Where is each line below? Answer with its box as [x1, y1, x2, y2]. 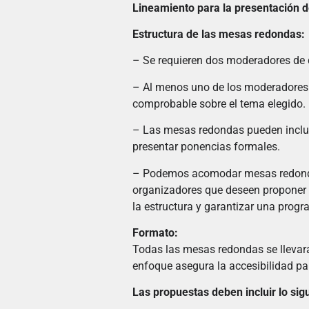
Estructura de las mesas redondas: [132, 27, 305, 41]
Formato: [132, 226, 178, 239]
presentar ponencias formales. [132, 140, 280, 154]
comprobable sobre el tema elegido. [132, 97, 306, 110]
